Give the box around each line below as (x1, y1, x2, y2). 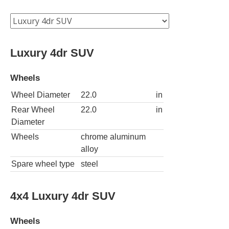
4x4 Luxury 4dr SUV (10, 189, 116, 202)
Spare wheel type (11, 159, 75, 168)
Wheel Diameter (11, 90, 70, 99)
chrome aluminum (81, 132, 146, 141)
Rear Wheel (11, 105, 55, 114)
